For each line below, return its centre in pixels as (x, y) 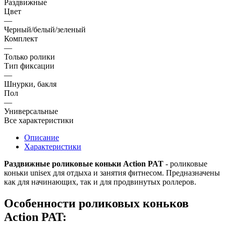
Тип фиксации (29, 66)
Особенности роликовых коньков (96, 203)
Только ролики (30, 56)
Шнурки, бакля (30, 84)
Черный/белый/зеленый (45, 29)
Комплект (21, 38)
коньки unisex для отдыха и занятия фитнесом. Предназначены (112, 173)
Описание (42, 137)
